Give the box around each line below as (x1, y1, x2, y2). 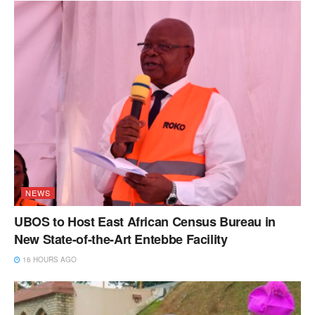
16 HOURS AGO (20, 254, 77, 264)
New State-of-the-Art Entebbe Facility (14, 229, 228, 248)
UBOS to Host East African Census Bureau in (14, 212, 276, 231)
